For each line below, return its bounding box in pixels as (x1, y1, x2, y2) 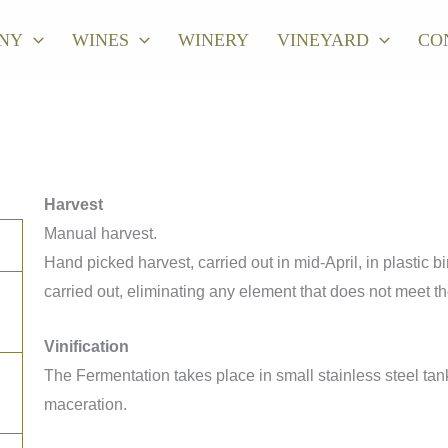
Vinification (43, 337, 129, 355)
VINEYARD (277, 29, 369, 50)
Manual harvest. (43, 225, 161, 242)
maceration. (43, 395, 127, 413)
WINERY (178, 29, 249, 50)
